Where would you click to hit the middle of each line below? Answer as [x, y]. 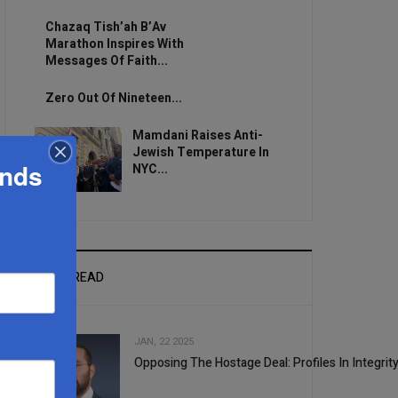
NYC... [150, 169]
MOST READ [70, 277]
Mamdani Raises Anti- [197, 135]
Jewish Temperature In [200, 152]
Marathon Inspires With [114, 44]
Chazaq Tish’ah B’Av [105, 27]
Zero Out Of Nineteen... [113, 98]
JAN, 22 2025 [164, 341]
